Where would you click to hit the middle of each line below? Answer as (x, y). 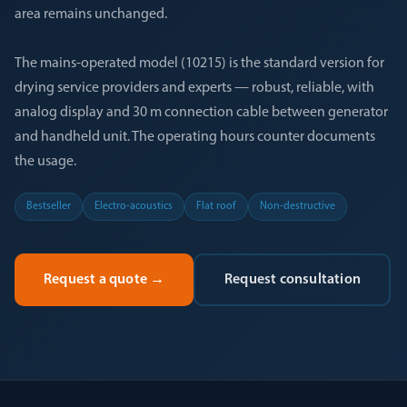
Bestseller (49, 206)
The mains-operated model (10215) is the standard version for (199, 64)
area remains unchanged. (91, 15)
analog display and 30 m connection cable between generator (201, 113)
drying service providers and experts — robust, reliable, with (194, 88)
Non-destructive (298, 206)
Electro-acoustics (134, 206)
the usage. (45, 162)
